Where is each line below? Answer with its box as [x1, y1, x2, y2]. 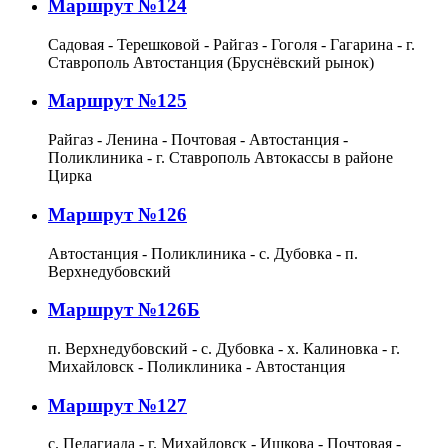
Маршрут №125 [48, 90, 187, 112]
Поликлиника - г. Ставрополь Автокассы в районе [48, 149, 393, 167]
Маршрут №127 [48, 394, 187, 416]
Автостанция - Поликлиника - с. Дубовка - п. [48, 244, 358, 262]
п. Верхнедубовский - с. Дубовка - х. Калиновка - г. [48, 339, 400, 357]
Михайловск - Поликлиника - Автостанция [48, 357, 345, 375]
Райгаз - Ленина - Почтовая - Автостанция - [48, 131, 348, 149]
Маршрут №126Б [48, 299, 200, 321]
